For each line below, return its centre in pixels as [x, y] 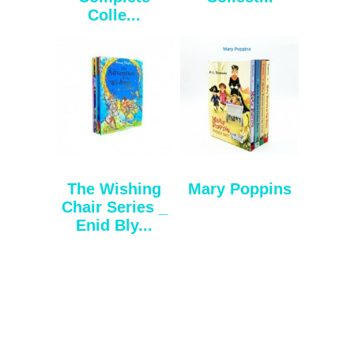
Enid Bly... [115, 225]
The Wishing [115, 188]
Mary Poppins [239, 188]
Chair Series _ [114, 207]
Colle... [115, 15]
